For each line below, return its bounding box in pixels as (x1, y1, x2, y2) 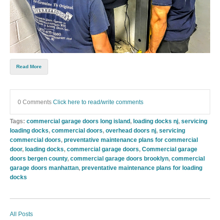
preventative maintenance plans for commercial (64, 137, 198, 143)
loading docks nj (133, 118, 178, 125)
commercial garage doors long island (27, 118, 130, 125)
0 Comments (18, 99, 53, 106)
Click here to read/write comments (53, 99, 143, 106)
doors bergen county (10, 155, 67, 162)
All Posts (10, 211, 33, 218)
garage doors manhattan (10, 165, 79, 171)
